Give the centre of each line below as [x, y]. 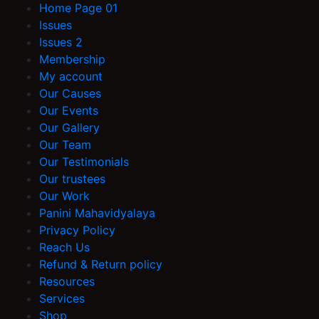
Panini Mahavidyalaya [97, 213]
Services [62, 299]
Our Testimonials [84, 162]
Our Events [69, 111]
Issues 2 [61, 42]
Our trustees [72, 179]
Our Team [65, 145]
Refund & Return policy [101, 265]
